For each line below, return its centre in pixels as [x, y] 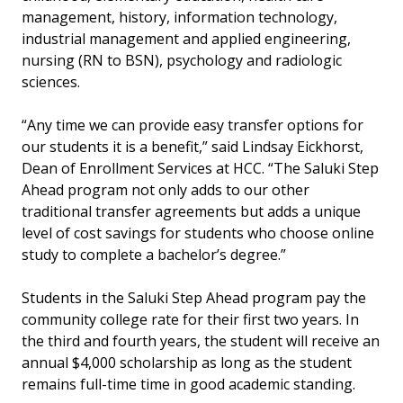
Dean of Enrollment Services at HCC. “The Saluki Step [200, 168]
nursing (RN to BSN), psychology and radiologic [182, 60]
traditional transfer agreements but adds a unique [191, 211]
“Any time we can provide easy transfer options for [193, 125]
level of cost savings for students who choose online [198, 233]
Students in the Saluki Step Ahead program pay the [194, 298]
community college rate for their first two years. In [190, 319]
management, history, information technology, [179, 17]
